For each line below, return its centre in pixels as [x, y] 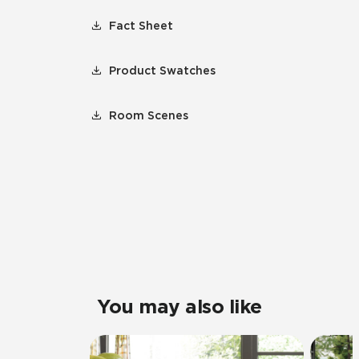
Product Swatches [162, 71]
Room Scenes [149, 116]
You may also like [179, 307]
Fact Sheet [141, 26]
